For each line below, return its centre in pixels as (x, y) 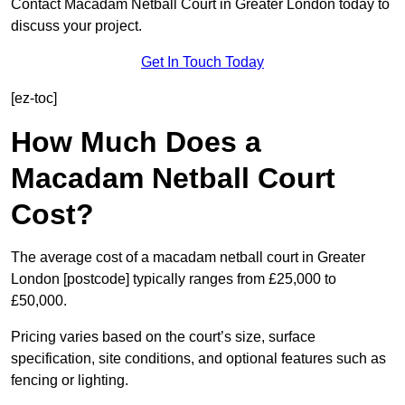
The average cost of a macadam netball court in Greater (188, 258)
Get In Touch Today (202, 62)
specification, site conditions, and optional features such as (198, 359)
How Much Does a (136, 142)
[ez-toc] (34, 99)
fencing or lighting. (70, 381)
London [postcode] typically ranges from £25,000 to (174, 279)
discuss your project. (76, 26)
